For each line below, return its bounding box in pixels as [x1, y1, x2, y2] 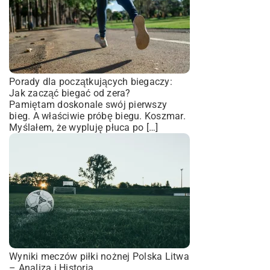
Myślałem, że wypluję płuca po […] [9, 122, 159, 133]
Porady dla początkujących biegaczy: [9, 76, 172, 87]
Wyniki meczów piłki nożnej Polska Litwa [9, 251, 189, 262]
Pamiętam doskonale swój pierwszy [9, 99, 167, 110]
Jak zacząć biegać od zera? [9, 87, 131, 99]
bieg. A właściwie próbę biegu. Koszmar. [9, 110, 186, 122]
